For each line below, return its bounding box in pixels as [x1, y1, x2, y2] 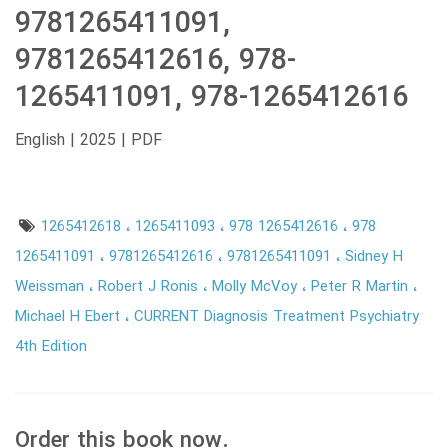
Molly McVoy [212, 275, 302, 300]
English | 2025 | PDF [15, 128, 162, 154]
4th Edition [15, 335, 87, 360]
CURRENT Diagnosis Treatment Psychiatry [134, 305, 419, 330]
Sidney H [345, 245, 403, 270]
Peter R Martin [311, 275, 413, 300]
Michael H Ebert [15, 305, 125, 330]
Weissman [15, 275, 89, 300]
